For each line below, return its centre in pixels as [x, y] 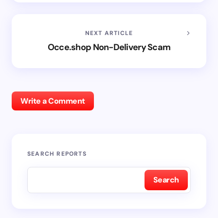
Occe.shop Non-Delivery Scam [109, 47]
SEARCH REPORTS [57, 154]
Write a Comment [53, 101]
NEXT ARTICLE [109, 33]
